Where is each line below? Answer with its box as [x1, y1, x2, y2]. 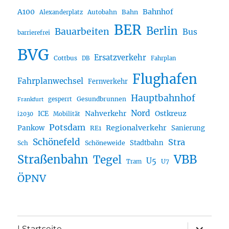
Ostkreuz [155, 109, 187, 119]
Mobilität [53, 110, 81, 118]
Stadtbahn [130, 139, 164, 148]
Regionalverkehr [106, 123, 167, 133]
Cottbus [54, 54, 78, 62]
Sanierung [171, 124, 205, 133]
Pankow [17, 124, 45, 133]
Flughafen [132, 71, 198, 88]
